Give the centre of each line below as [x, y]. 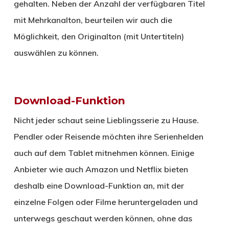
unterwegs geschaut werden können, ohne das [103, 219]
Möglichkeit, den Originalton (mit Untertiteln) [99, 37]
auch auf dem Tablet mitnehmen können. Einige [104, 153]
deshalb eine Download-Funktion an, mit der [99, 186]
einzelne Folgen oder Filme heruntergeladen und [106, 202]
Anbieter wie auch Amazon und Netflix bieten [101, 169]
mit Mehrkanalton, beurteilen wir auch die [93, 20]
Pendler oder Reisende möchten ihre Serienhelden [108, 137]
